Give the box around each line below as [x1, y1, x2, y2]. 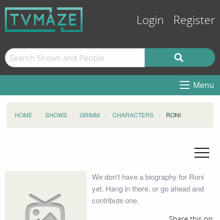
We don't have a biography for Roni [91, 171, 204, 182]
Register [173, 14, 215, 27]
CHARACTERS [112, 110, 154, 119]
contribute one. [91, 195, 139, 205]
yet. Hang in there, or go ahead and [91, 183, 204, 193]
